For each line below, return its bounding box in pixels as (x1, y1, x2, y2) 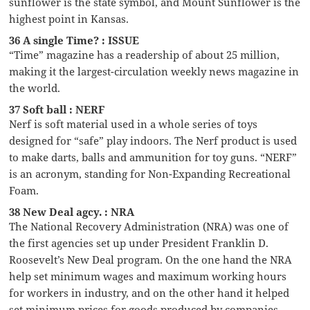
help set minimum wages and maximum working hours (9, 268, 287, 283)
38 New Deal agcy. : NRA (9, 204, 135, 219)
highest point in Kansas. (9, 11, 129, 26)
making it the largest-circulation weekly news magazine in (9, 64, 300, 78)
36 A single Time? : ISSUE (9, 33, 140, 47)
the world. (9, 80, 61, 95)
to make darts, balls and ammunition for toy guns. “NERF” (9, 149, 298, 164)
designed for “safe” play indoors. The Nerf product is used (9, 133, 298, 147)
